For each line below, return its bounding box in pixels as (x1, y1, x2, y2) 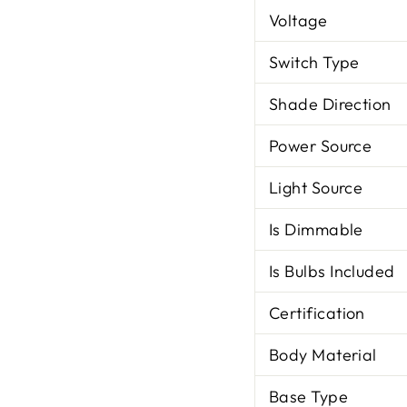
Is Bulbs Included (269, 261, 395, 282)
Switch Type (269, 52, 360, 73)
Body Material (269, 344, 377, 365)
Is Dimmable (269, 219, 363, 240)
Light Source (269, 177, 363, 198)
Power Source (269, 135, 372, 156)
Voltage (269, 10, 328, 31)
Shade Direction (269, 94, 392, 114)
